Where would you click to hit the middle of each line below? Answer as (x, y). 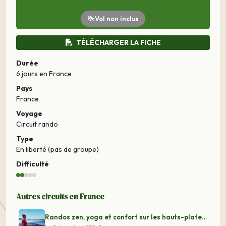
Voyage (29, 114)
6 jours (28, 74)
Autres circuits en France (60, 197)
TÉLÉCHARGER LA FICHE (118, 43)
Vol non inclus (117, 18)
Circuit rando (37, 124)
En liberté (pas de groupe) (58, 150)
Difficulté (33, 164)
